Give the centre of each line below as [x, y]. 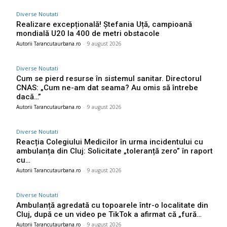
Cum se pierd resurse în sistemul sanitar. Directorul [109, 78]
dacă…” [29, 97]
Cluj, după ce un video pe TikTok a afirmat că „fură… [109, 214]
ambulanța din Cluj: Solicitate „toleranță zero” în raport [115, 151]
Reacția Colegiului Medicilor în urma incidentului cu [110, 142]
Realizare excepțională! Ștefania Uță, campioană [104, 24]
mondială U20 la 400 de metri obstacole [88, 33]
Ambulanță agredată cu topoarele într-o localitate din [112, 205]
